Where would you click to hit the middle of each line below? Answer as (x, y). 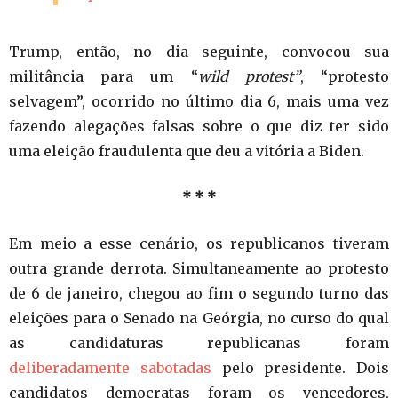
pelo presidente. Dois (300, 367)
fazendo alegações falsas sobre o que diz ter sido (199, 126)
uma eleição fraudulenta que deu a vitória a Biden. (187, 151)
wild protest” (249, 76)
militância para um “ (103, 76)
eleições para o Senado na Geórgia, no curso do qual (199, 318)
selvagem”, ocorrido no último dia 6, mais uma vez (199, 101)
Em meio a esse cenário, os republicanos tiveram (199, 243)
